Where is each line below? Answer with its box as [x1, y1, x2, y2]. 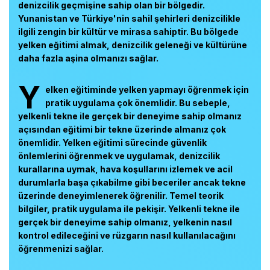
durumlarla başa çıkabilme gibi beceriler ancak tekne [18, 177, 246, 187]
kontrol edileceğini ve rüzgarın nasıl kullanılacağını [18, 230, 236, 240]
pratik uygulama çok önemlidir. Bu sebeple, [45, 98, 230, 108]
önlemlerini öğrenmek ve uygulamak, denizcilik [18, 151, 220, 161]
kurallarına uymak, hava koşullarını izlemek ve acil [18, 164, 233, 174]
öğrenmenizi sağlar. [18, 243, 104, 254]
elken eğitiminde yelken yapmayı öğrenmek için [45, 84, 249, 95]
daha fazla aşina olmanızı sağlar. [18, 53, 159, 63]
